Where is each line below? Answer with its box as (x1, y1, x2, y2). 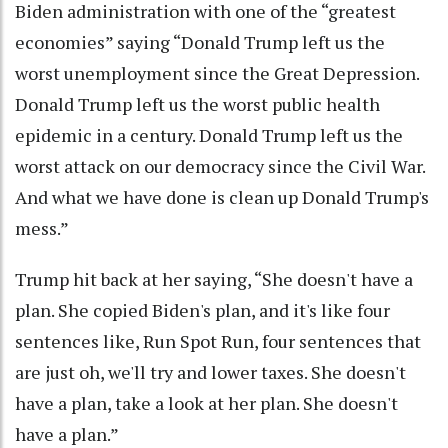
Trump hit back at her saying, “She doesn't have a (15, 266, 413, 291)
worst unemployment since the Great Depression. (15, 60, 419, 85)
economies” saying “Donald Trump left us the (15, 29, 385, 54)
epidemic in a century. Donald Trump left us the (15, 122, 403, 147)
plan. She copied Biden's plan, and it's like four (15, 297, 390, 322)
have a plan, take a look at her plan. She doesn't (15, 390, 398, 415)
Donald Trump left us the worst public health (15, 91, 380, 116)
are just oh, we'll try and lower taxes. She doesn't (15, 359, 406, 384)
